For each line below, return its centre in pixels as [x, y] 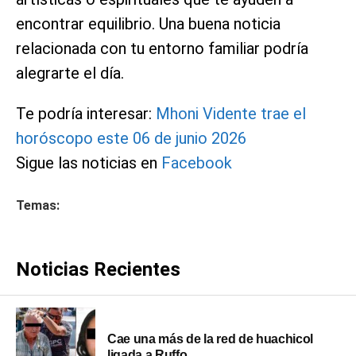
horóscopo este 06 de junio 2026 [131, 138]
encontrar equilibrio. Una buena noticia [148, 23]
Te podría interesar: [84, 113]
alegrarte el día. [70, 73]
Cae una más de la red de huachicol [211, 339]
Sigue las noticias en [87, 163]
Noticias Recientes [98, 269]
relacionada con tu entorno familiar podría [162, 48]
